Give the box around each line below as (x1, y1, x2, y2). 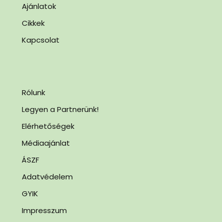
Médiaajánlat (22, 138, 70, 148)
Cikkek (22, 18, 45, 28)
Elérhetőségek (22, 121, 74, 131)
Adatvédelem (22, 171, 73, 182)
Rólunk (22, 87, 45, 98)
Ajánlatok (22, 1, 56, 11)
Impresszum (22, 205, 67, 216)
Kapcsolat (22, 35, 59, 45)
